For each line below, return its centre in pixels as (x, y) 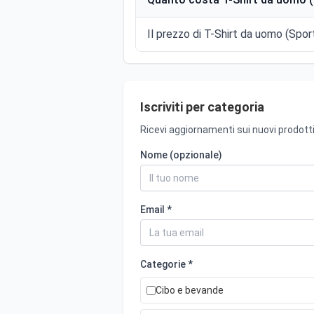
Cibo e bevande (190, 290)
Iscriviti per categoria (202, 107)
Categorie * (166, 264)
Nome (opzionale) (181, 155)
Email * (156, 210)
